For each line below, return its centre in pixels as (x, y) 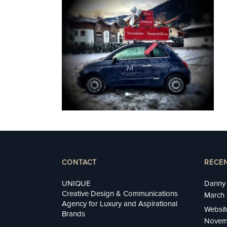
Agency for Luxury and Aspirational (120, 203)
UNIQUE (76, 183)
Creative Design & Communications (120, 193)
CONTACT (79, 162)
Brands (73, 214)
